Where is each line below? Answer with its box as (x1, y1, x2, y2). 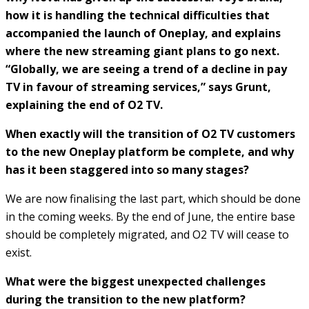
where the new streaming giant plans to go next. (6, 43, 279, 59)
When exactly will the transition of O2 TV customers (6, 126, 295, 141)
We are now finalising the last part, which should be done (6, 190, 301, 206)
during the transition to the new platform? (6, 291, 246, 307)
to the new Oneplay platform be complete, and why (6, 143, 294, 159)
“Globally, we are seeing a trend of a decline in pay (6, 61, 287, 77)
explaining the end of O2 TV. (6, 97, 163, 112)
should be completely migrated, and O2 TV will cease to (6, 226, 289, 242)
